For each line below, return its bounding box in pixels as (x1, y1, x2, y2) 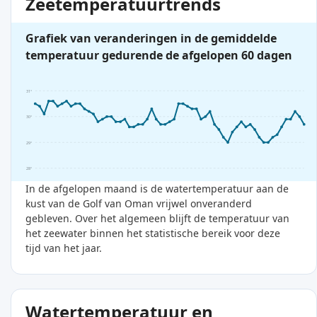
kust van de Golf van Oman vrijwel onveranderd (25, 197, 252, 211)
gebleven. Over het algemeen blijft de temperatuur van (25, 212, 289, 226)
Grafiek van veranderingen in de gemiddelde (25, 30, 277, 47)
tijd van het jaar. (25, 241, 102, 255)
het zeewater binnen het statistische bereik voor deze (25, 226, 280, 241)
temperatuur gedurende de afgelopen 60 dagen (25, 47, 292, 64)
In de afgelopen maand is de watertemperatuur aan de (25, 182, 289, 196)
